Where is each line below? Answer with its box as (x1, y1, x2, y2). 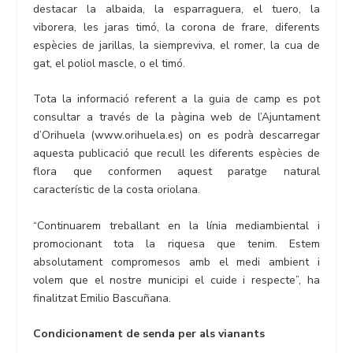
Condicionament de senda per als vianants (33, 325, 266, 341)
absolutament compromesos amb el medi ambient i (33, 254, 320, 269)
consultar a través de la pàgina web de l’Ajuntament (33, 110, 320, 125)
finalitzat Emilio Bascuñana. (33, 290, 172, 306)
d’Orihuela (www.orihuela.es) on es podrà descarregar (33, 128, 320, 143)
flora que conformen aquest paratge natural (33, 164, 320, 180)
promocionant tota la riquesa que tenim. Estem (33, 236, 320, 251)
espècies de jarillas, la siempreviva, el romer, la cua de (33, 37, 320, 53)
